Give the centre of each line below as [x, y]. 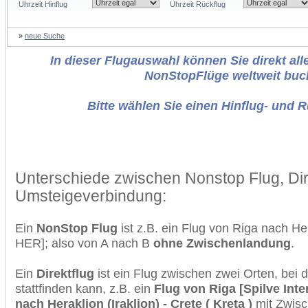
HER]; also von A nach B [84, 243]
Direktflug [65, 273]
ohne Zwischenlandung [222, 243]
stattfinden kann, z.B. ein [85, 288]
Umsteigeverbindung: [91, 196]
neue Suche [45, 36]
